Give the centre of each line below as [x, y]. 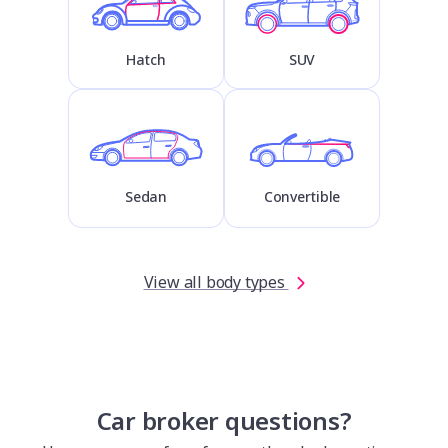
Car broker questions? [224, 420]
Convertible [302, 197]
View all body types [216, 281]
